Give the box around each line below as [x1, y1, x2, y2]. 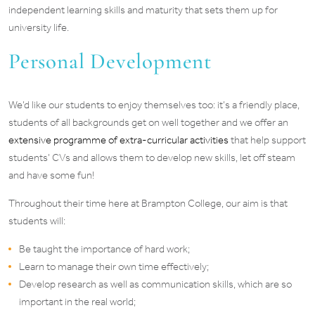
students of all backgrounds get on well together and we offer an [8, 115, 288, 129]
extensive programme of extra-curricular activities [8, 133, 229, 146]
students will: [8, 214, 65, 227]
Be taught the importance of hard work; [19, 242, 190, 255]
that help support [229, 133, 306, 146]
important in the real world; [19, 295, 136, 308]
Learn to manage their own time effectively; [19, 259, 209, 273]
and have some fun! [8, 168, 94, 181]
